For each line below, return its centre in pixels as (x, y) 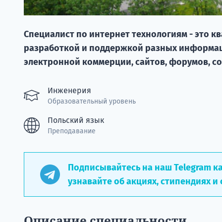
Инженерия (69, 90)
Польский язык (76, 120)
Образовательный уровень (92, 101)
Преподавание (72, 131)
